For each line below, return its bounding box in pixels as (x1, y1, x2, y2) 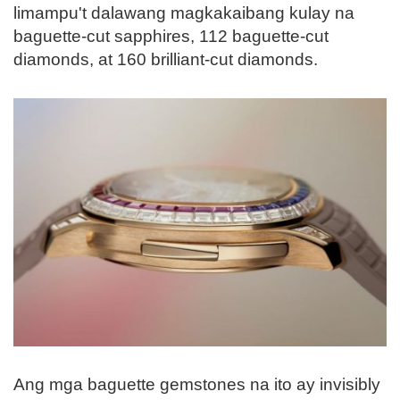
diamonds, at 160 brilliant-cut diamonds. (13, 49, 318, 69)
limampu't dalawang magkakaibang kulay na (13, 3, 354, 22)
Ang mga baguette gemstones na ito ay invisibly (13, 374, 380, 394)
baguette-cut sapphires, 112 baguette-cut (13, 26, 329, 46)
